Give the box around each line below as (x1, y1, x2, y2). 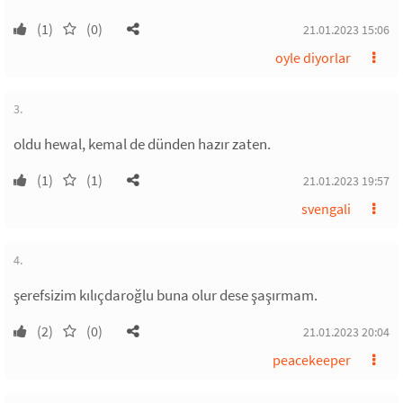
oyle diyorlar (275, 49, 351, 67)
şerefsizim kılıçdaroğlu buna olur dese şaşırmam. (13, 285, 318, 305)
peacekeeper (273, 351, 351, 369)
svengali (301, 200, 351, 218)
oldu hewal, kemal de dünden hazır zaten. (13, 134, 271, 154)
